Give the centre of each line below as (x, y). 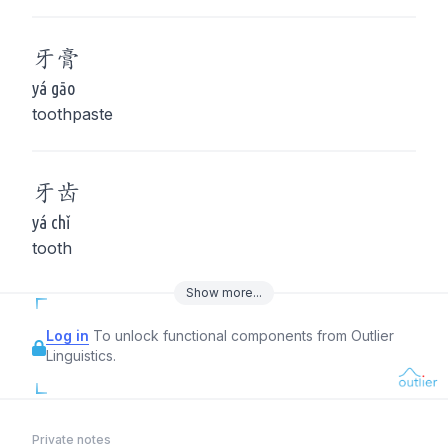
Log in (67, 335)
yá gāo (53, 88)
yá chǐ (51, 222)
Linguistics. (81, 355)
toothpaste (72, 114)
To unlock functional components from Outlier (243, 335)
